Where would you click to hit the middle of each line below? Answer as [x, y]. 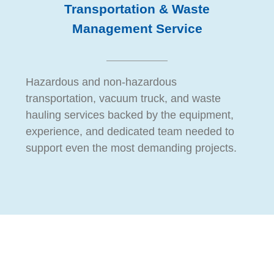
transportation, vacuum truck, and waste [123, 99]
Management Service [137, 29]
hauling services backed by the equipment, [129, 115]
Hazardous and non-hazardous [101, 82]
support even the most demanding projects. [131, 148]
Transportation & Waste [137, 9]
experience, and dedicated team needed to [130, 132]
